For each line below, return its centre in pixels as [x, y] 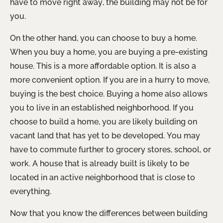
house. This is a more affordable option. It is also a [103, 66]
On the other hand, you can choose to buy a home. [104, 38]
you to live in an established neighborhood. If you [102, 108]
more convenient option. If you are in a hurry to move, [110, 80]
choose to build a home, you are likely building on [104, 121]
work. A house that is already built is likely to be [100, 163]
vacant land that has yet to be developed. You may [105, 135]
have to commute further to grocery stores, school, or [111, 149]
